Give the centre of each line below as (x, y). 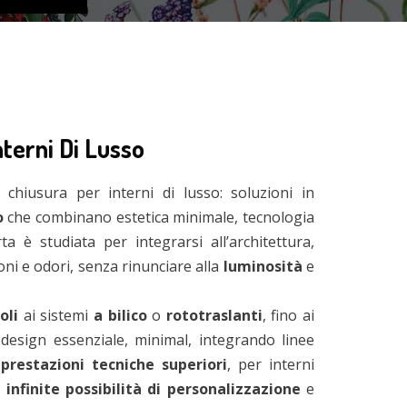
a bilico (120, 315)
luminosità (263, 266)
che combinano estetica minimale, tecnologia (159, 217)
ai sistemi (56, 315)
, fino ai (288, 315)
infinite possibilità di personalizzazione (153, 389)
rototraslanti (214, 315)
